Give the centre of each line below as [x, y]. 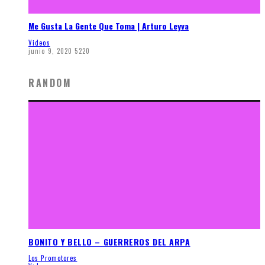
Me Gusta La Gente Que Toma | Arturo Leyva [109, 26]
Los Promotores [53, 258]
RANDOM [50, 83]
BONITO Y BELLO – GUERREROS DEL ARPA [109, 241]
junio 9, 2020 [51, 51]
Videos [39, 42]
